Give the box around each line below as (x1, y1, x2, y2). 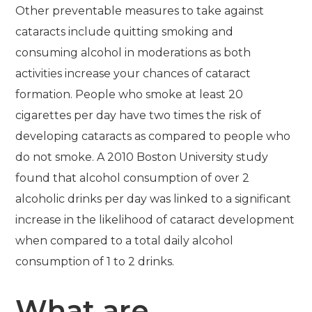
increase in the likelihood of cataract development (15, 213, 295, 226)
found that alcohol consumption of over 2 (15, 171, 250, 185)
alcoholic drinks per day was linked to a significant (15, 192, 292, 205)
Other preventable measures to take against (15, 4, 265, 17)
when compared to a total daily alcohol (15, 234, 234, 247)
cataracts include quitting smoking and (15, 25, 234, 38)
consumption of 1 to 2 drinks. (15, 255, 175, 268)
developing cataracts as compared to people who (15, 130, 291, 143)
